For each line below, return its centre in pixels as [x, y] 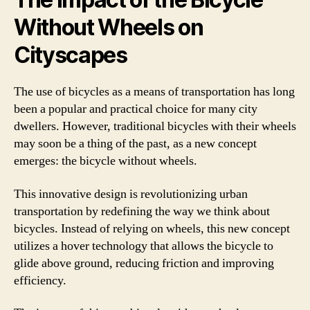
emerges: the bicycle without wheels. [106, 161]
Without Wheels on [109, 27]
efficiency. [40, 280]
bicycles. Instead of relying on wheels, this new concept [152, 228]
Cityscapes [71, 55]
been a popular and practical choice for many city [136, 109]
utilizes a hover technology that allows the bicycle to [144, 246]
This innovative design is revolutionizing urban [131, 194]
